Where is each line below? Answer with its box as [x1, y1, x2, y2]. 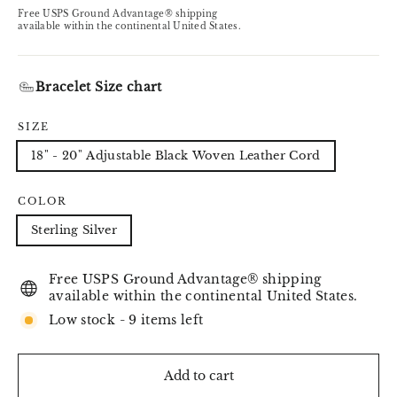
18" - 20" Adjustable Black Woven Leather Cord [31, 148, 321, 164]
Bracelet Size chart [35, 78, 162, 95]
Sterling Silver [31, 222, 117, 238]
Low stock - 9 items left [49, 312, 204, 329]
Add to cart [163, 368, 234, 385]
